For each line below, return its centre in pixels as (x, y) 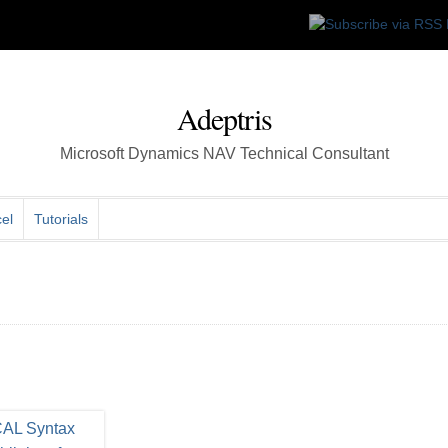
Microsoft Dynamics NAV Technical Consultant (224, 153)
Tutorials (61, 219)
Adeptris (224, 118)
